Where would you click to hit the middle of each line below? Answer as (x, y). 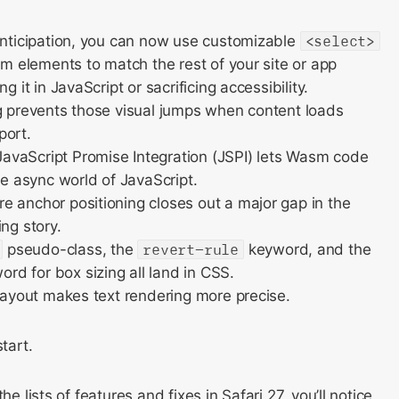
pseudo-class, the (70, 249)
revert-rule (191, 249)
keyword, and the (308, 249)
